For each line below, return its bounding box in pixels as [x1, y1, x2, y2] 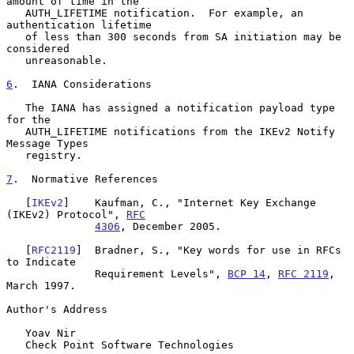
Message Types [6, 137, 88, 149]
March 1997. [6, 279, 76, 292]
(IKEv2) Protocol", [6, 208, 126, 220]
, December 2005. [120, 220, 221, 232]
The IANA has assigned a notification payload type [6, 101, 25, 114]
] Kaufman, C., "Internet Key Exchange [63, 196, 316, 209]
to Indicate [6, 255, 76, 268]
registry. [6, 149, 25, 161]
